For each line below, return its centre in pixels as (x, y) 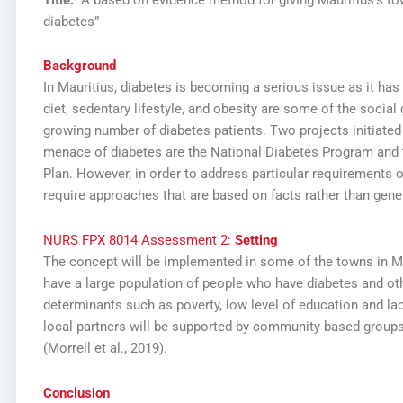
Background (79, 66)
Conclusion (76, 393)
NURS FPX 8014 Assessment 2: (139, 240)
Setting (256, 240)
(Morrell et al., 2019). (105, 348)
